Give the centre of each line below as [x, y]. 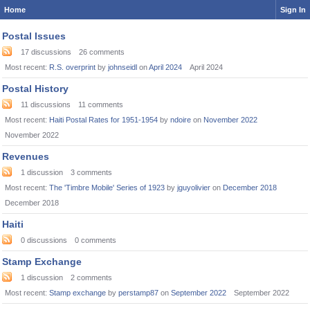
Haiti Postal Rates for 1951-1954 [103, 120]
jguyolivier [194, 188]
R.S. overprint [72, 67]
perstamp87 [138, 293]
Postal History [35, 89]
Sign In [293, 10]
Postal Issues [34, 36]
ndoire [181, 120]
